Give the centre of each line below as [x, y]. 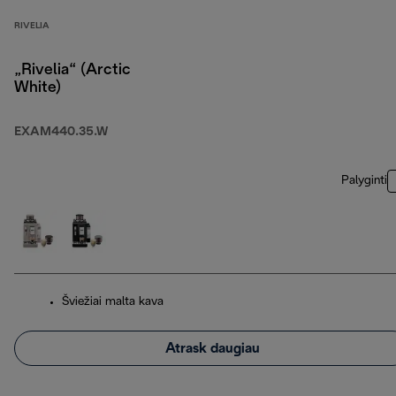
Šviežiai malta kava [113, 302]
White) [38, 88]
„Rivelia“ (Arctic [72, 71]
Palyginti [364, 181]
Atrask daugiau [212, 348]
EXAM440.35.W [61, 133]
